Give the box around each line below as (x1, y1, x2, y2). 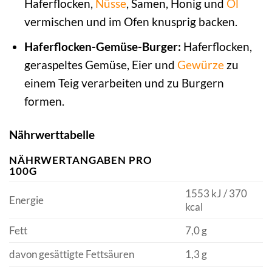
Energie (9, 193, 44, 206)
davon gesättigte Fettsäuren (9, 247, 134, 260)
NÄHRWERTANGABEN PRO (9, 153, 152, 166)
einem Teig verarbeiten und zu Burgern (24, 76, 224, 90)
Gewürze (177, 58, 224, 72)
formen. (24, 94, 64, 109)
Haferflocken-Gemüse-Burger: (24, 39, 181, 54)
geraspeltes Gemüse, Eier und (24, 58, 177, 72)
